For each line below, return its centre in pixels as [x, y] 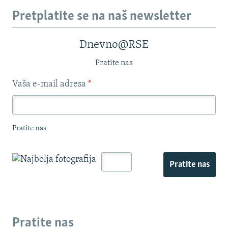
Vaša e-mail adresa [50, 84]
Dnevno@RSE [114, 45]
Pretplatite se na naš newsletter [102, 17]
